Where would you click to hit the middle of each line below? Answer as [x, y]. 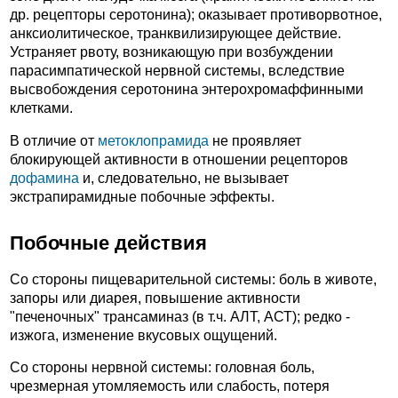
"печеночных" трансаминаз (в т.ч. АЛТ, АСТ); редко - [180, 316]
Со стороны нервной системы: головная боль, [162, 368]
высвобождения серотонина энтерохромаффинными [187, 90]
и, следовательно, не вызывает [184, 178]
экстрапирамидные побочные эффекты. [142, 196]
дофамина [44, 178]
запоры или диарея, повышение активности [155, 298]
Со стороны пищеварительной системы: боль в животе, [193, 279]
